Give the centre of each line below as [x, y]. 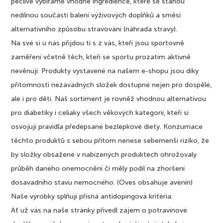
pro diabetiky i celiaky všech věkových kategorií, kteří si [100, 113]
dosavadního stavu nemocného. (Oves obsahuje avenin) [102, 182]
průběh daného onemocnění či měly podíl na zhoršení [98, 168]
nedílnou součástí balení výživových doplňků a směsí [96, 15]
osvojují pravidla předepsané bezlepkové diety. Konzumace [107, 127]
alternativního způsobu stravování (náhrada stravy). [94, 29]
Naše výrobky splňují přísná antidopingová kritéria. [92, 196]
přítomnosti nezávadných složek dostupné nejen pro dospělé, [111, 85]
